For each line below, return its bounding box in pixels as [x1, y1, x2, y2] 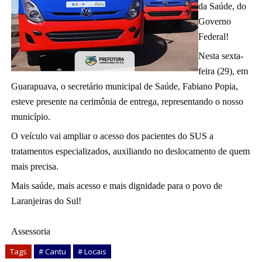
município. [11, 112, 50, 122]
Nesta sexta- [198, 51, 243, 61]
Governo [198, 16, 231, 26]
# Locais [77, 246, 106, 257]
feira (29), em [198, 66, 248, 76]
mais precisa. [11, 161, 58, 171]
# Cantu [38, 246, 66, 257]
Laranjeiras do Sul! [11, 196, 84, 206]
